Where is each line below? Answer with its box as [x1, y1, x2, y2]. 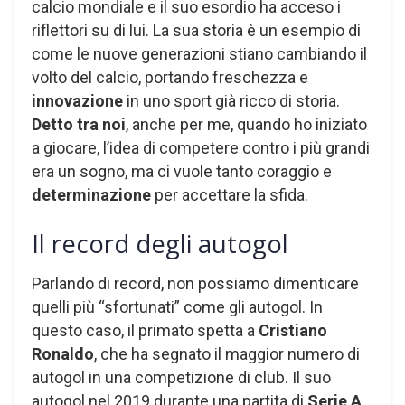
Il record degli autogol [32, 226, 288, 260]
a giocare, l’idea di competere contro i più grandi [32, 138, 370, 158]
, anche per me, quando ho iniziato [126, 115, 367, 135]
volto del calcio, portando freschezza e [32, 68, 308, 88]
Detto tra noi [32, 115, 126, 135]
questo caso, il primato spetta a [32, 321, 259, 341]
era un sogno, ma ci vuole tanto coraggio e [32, 162, 332, 182]
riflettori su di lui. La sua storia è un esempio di [32, 21, 361, 41]
